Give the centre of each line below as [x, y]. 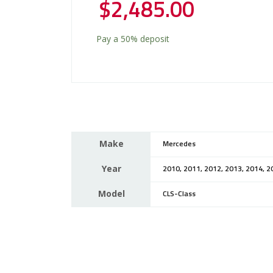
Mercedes [179, 144]
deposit [154, 38]
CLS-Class [179, 194]
